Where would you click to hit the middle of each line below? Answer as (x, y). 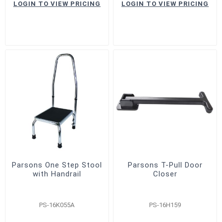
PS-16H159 (165, 205)
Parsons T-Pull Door (165, 165)
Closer (165, 174)
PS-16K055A (57, 205)
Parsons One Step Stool (57, 165)
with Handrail (57, 174)
